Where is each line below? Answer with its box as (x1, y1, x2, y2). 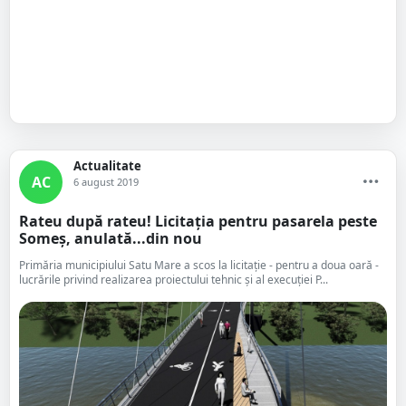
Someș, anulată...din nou (19, 228, 202, 248)
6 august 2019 (73, 175, 139, 188)
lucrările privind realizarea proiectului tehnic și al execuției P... (19, 272, 328, 287)
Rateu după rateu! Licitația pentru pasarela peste (19, 211, 377, 231)
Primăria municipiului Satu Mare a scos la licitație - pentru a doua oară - (19, 257, 379, 273)
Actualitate (73, 158, 141, 174)
